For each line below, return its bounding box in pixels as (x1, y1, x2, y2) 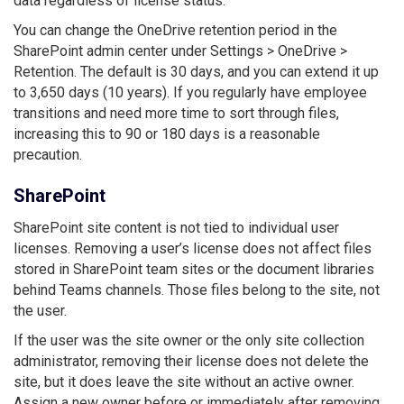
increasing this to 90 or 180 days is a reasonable (14, 124, 320, 142)
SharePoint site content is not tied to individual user (14, 218, 339, 236)
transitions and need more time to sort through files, (14, 104, 339, 122)
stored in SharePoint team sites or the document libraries (14, 260, 374, 278)
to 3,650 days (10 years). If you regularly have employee (14, 83, 367, 101)
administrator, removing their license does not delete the (14, 352, 369, 370)
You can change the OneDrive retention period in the (14, 21, 337, 39)
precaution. (14, 145, 82, 163)
